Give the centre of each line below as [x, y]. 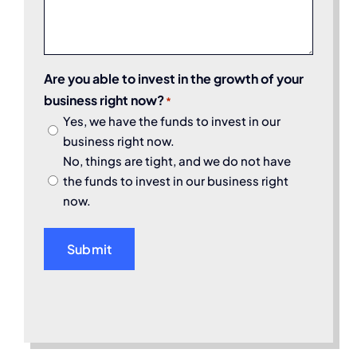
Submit [90, 249]
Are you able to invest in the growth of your [174, 78]
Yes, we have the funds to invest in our [172, 120]
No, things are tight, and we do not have [177, 160]
